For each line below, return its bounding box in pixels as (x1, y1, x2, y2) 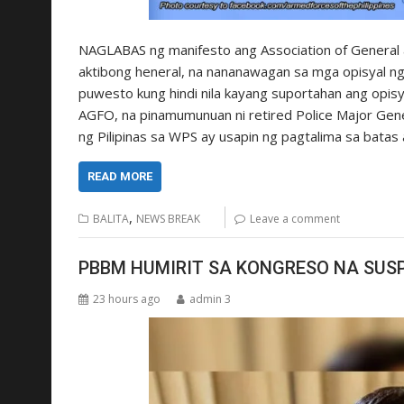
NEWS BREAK (136, 210, 200, 226)
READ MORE (87, 169, 152, 183)
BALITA (93, 210, 129, 226)
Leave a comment (250, 210, 340, 226)
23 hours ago (93, 291, 161, 308)
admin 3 (189, 291, 231, 308)
